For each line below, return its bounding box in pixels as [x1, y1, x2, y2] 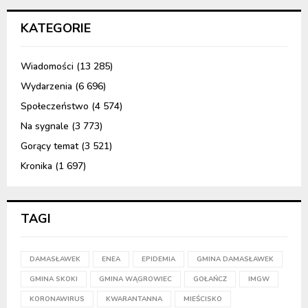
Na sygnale [21, 119, 69, 133]
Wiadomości [21, 59, 74, 73]
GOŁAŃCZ [193, 274, 227, 284]
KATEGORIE [21, 19, 91, 36]
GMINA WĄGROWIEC [99, 274, 172, 284]
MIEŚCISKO [184, 294, 222, 304]
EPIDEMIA [142, 254, 175, 264]
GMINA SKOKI [30, 274, 78, 284]
